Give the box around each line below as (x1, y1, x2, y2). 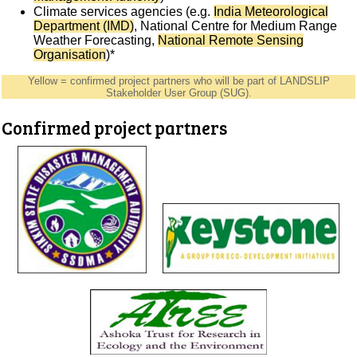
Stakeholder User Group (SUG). (105, 87, 252, 100)
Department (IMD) (33, 19, 135, 33)
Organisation (33, 48, 107, 62)
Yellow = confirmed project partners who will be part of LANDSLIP (27, 75, 330, 88)
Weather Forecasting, (33, 33, 159, 48)
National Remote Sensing (158, 33, 304, 48)
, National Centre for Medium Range (134, 19, 338, 33)
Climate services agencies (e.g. (33, 5, 214, 19)
